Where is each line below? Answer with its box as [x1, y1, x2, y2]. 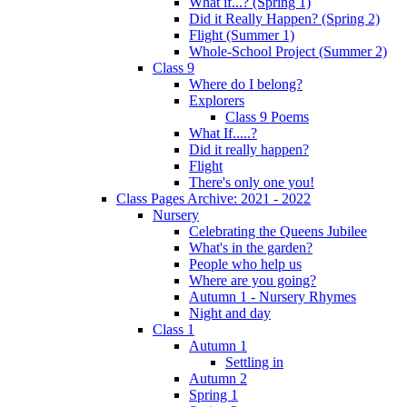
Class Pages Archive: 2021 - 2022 [116, 190, 311, 206]
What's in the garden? [189, 239, 313, 255]
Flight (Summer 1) [189, 26, 294, 43]
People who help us [189, 255, 302, 272]
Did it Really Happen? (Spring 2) [189, 10, 380, 26]
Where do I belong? [189, 75, 303, 92]
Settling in [225, 353, 283, 370]
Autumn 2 [189, 370, 247, 386]
